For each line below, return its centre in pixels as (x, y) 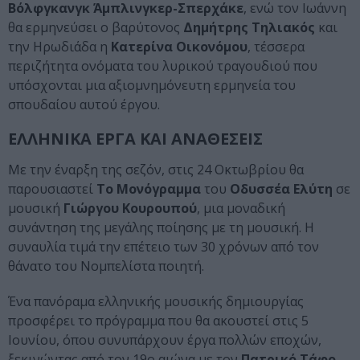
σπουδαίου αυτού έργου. (84, 105)
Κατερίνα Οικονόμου (179, 47)
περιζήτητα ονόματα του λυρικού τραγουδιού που (163, 66)
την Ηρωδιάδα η (59, 47)
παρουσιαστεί (52, 189)
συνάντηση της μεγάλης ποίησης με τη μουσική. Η (161, 228)
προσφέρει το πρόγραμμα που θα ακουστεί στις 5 (158, 321)
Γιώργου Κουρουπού (129, 209)
